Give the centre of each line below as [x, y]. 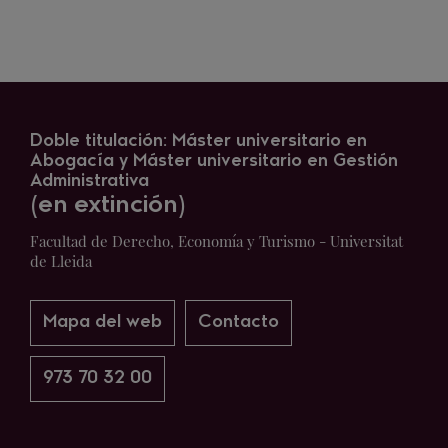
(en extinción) [108, 206]
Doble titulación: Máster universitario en [198, 141]
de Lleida [61, 261]
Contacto [238, 322]
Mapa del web [102, 322]
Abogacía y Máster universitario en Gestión [214, 161]
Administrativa [89, 181]
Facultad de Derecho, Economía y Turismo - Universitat [216, 241]
